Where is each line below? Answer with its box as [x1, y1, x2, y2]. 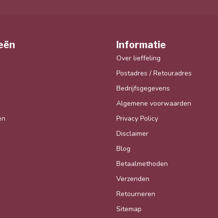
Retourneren [116, 189, 155, 199]
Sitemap [116, 204, 142, 214]
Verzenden [116, 174, 149, 183]
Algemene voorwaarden [116, 98, 191, 108]
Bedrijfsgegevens [116, 83, 170, 93]
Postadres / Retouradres [116, 68, 192, 78]
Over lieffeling [116, 53, 161, 63]
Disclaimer [116, 128, 148, 138]
